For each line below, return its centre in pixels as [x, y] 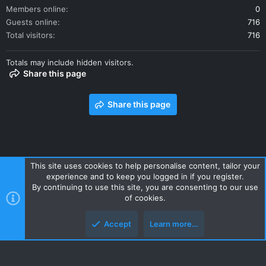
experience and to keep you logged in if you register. [145, 176]
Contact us [30, 178]
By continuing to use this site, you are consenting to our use [145, 187]
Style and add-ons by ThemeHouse [72, 226]
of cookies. [145, 198]
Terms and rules [87, 178]
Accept [118, 224]
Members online [36, 9]
